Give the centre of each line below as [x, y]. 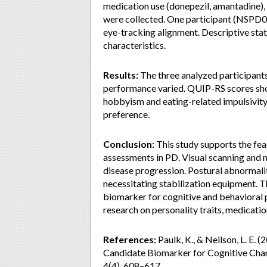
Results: [121, 75]
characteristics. [134, 45]
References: [130, 239]
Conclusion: [129, 144]
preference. [126, 114]
